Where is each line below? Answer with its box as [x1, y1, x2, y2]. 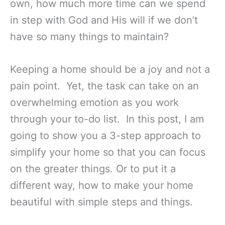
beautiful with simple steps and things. [10, 196, 193, 208]
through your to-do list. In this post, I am [10, 113, 204, 126]
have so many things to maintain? [10, 31, 169, 43]
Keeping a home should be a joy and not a [10, 63, 210, 76]
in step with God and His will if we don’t [10, 14, 198, 27]
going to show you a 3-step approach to [10, 130, 201, 142]
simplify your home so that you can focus [10, 146, 205, 159]
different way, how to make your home [10, 179, 193, 192]
